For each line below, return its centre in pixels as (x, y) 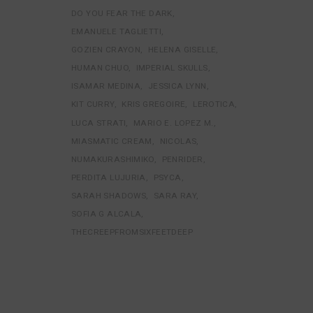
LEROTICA (214, 104)
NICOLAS (178, 141)
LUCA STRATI (99, 123)
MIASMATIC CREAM (112, 141)
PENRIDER (182, 159)
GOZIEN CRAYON (106, 50)
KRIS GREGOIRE (154, 104)
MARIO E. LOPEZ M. (174, 123)
